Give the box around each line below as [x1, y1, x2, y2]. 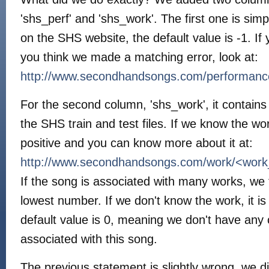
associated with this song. [20, 232, 157, 246]
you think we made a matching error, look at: [20, 50, 258, 64]
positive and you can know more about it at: [20, 136, 253, 150]
